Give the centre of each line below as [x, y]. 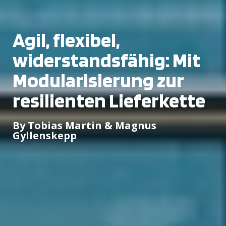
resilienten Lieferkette [109, 100]
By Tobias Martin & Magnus [84, 125]
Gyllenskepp [45, 135]
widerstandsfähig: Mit [106, 60]
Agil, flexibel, [66, 40]
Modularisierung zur [98, 80]
